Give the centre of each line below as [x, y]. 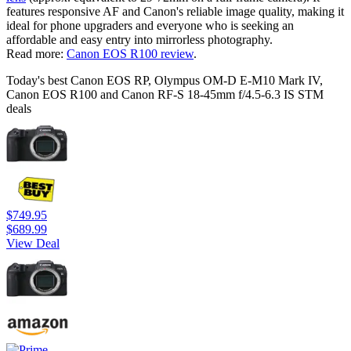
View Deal [33, 244]
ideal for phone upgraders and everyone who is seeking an [150, 26]
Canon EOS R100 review [130, 54]
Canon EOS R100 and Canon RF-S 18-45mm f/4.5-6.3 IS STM [165, 95]
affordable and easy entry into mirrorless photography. [139, 40]
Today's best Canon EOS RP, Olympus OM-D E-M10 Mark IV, [165, 81]
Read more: [36, 54]
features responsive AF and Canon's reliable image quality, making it [175, 12]
